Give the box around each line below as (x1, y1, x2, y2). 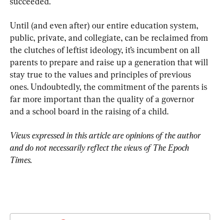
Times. (10, 154, 32, 165)
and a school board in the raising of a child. (10, 106, 168, 116)
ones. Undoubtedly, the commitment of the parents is (10, 81, 209, 92)
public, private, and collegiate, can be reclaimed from (10, 32, 210, 43)
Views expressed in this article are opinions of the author (10, 130, 203, 140)
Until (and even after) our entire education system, (10, 20, 200, 30)
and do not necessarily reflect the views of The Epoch (10, 142, 191, 153)
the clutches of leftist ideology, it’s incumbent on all (10, 44, 202, 55)
